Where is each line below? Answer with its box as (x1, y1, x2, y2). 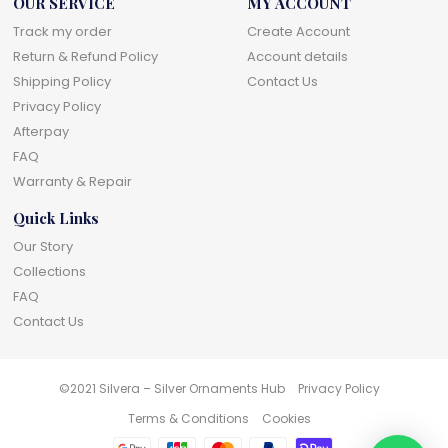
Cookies (261, 409, 311, 427)
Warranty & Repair (13, 171, 133, 191)
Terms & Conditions (127, 409, 249, 427)
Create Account (247, 21, 351, 41)
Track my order (13, 21, 113, 41)
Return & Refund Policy (13, 46, 159, 66)
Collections (13, 261, 87, 281)
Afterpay (13, 121, 70, 141)
